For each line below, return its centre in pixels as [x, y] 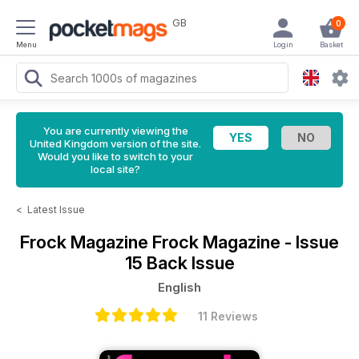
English [179, 287]
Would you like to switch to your [115, 156]
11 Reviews [228, 316]
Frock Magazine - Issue [246, 242]
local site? [115, 169]
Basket [331, 44]
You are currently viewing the [115, 131]
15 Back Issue [179, 263]
